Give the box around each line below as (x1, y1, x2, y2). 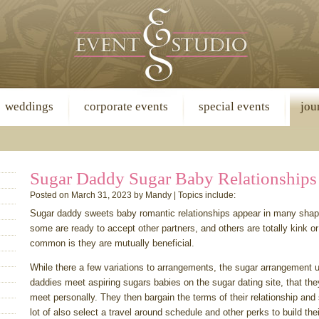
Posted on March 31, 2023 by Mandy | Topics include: (30, 190, 236, 200)
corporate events (84, 100, 168, 113)
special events (199, 100, 270, 113)
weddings (5, 100, 53, 113)
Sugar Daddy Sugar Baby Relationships (30, 169, 317, 188)
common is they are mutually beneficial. (30, 238, 194, 249)
